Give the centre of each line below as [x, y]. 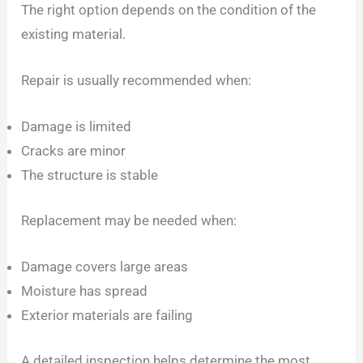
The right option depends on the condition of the [169, 10]
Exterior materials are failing [107, 316]
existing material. [74, 34]
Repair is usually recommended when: [137, 81]
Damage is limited [77, 127]
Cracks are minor [74, 151]
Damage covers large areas [105, 267]
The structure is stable [90, 175]
